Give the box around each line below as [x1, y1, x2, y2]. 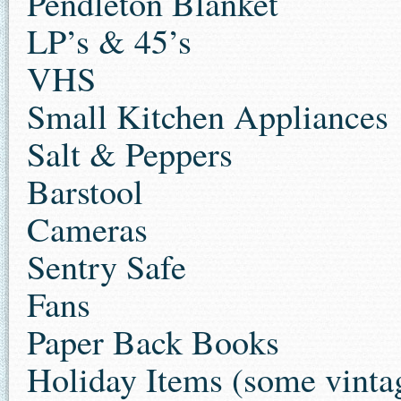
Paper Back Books [27, 319, 279, 364]
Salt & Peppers [27, 131, 233, 176]
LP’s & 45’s [27, 18, 192, 64]
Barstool [27, 168, 143, 214]
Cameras [27, 206, 148, 252]
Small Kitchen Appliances [27, 93, 388, 139]
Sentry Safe [27, 243, 186, 289]
